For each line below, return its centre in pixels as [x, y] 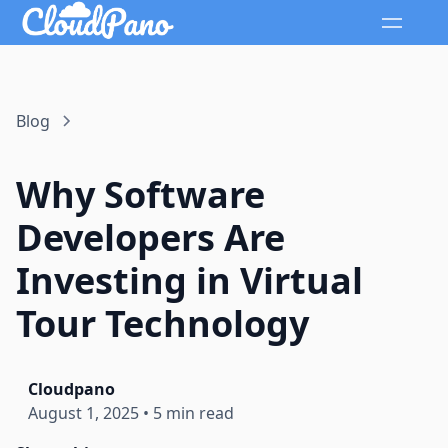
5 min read [193, 413]
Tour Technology [162, 324]
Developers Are [150, 238]
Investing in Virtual [189, 281]
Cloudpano [71, 389]
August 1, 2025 [83, 413]
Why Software [140, 195]
